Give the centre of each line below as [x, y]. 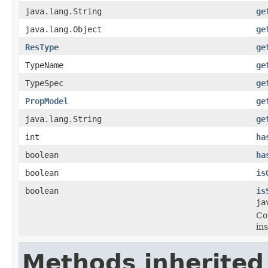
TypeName [44, 65]
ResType [42, 47]
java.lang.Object [63, 29]
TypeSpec [44, 83]
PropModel [47, 101]
